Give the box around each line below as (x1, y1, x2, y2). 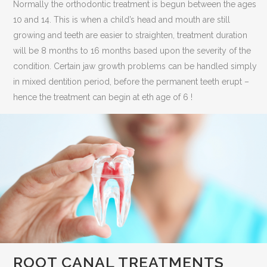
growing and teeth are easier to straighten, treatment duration (13, 30, 248, 40)
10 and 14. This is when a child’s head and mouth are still (13, 15, 231, 24)
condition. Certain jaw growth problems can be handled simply (13, 61, 257, 71)
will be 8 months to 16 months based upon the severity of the (13, 46, 252, 55)
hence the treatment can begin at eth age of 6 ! (13, 92, 193, 102)
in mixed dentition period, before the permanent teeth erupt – (13, 77, 250, 86)
